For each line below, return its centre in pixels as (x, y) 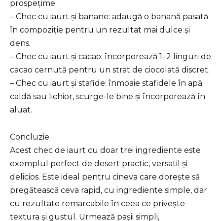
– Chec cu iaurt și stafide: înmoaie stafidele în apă (106, 83)
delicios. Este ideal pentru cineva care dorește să (105, 177)
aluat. (21, 110)
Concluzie (30, 137)
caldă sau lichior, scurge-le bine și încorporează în (108, 97)
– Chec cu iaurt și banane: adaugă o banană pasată (109, 17)
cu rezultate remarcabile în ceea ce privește (97, 203)
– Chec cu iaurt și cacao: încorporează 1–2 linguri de (110, 57)
